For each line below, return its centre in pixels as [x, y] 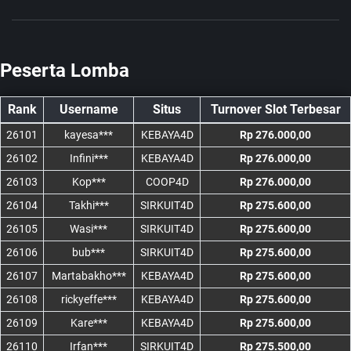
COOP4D [167, 182]
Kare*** [89, 323]
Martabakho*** [89, 276]
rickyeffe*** [89, 300]
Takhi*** [89, 206]
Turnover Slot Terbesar [275, 110]
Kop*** [89, 182]
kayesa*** [89, 135]
